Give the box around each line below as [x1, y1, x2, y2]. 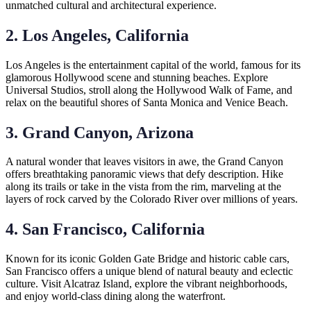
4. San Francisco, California [6, 220, 205, 239]
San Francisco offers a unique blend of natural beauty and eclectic [6, 265, 293, 278]
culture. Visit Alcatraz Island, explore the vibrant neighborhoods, [6, 278, 287, 290]
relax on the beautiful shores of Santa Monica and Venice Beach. [6, 96, 288, 108]
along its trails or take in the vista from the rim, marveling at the [6, 180, 281, 193]
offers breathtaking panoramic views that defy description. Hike [6, 168, 283, 180]
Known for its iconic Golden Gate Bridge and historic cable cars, [6, 253, 289, 265]
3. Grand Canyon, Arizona [6, 123, 194, 142]
